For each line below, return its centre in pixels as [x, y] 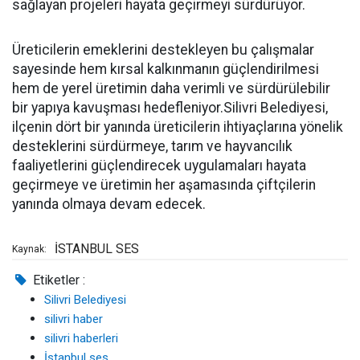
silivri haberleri [81, 339]
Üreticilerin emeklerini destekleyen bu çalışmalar [163, 50]
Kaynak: [29, 250]
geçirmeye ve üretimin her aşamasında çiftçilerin [164, 185]
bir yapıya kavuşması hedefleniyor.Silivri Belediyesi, [170, 108]
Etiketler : [58, 280]
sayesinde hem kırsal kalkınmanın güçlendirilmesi [166, 70]
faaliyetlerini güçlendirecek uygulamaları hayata [159, 166]
